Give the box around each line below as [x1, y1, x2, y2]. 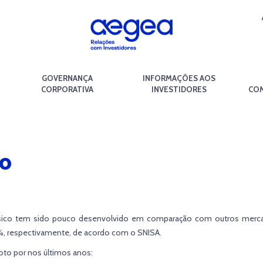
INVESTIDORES [151, 85, 207, 94]
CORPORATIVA [41, 85, 93, 94]
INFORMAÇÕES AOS [142, 73, 215, 83]
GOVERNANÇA [42, 73, 93, 83]
